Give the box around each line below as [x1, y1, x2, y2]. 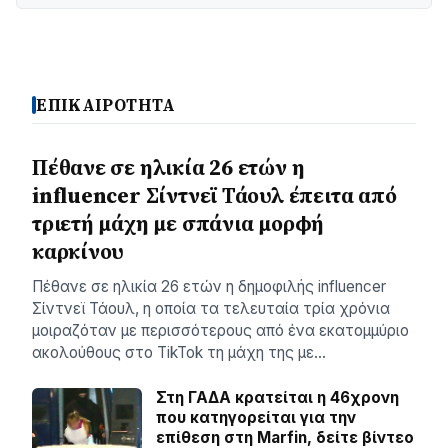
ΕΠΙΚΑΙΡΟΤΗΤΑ [36, 93, 177, 117]
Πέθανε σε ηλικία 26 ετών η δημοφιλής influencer [32, 276, 386, 296]
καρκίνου [32, 236, 125, 266]
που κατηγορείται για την [156, 407, 356, 427]
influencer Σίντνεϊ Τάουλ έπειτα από [32, 180, 397, 210]
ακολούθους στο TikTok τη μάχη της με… [32, 342, 326, 362]
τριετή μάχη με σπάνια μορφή [32, 208, 325, 238]
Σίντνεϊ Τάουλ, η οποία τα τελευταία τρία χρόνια [32, 298, 390, 318]
